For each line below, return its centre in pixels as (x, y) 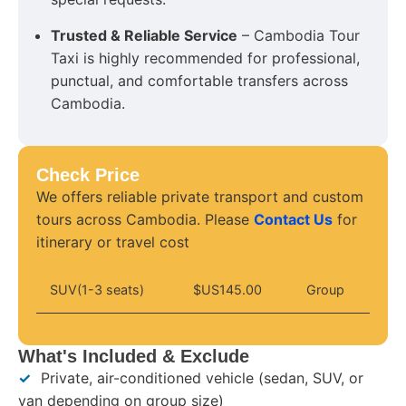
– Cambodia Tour (299, 35)
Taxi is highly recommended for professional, (205, 58)
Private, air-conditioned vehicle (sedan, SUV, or (200, 378)
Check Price (88, 174)
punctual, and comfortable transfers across (199, 80)
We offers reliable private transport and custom (200, 196)
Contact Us (293, 219)
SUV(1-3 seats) (97, 290)
